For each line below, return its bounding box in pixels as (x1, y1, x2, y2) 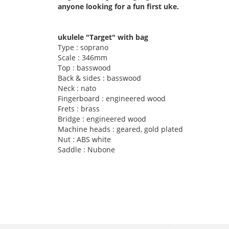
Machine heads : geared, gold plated (58, 124, 184, 134)
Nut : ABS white (58, 134, 111, 144)
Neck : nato (58, 83, 97, 93)
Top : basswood (58, 63, 111, 73)
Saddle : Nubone (58, 145, 116, 154)
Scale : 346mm (58, 53, 108, 62)
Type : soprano (58, 42, 109, 52)
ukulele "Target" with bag (58, 32, 149, 42)
